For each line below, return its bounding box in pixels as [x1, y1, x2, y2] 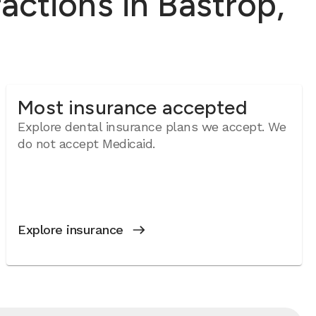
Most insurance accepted [18, 95, 248, 119]
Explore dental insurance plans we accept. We [18, 119, 286, 134]
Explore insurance [18, 222, 123, 237]
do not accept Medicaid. [18, 136, 155, 151]
